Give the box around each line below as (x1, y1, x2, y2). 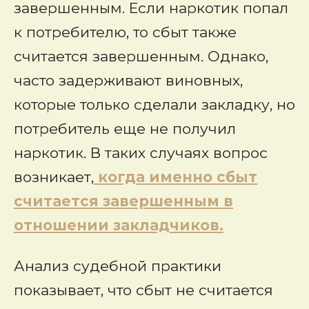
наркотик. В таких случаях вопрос (14, 144, 268, 161)
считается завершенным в (14, 192, 233, 210)
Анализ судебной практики (14, 257, 221, 275)
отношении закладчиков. (14, 217, 223, 234)
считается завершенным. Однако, (14, 48, 268, 65)
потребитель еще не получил (14, 120, 236, 137)
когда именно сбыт (94, 168, 257, 186)
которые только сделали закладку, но (14, 96, 295, 113)
